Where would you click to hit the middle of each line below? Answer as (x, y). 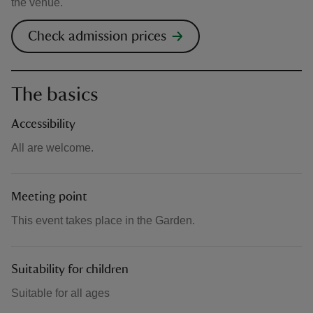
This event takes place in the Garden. (103, 220)
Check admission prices (97, 36)
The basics (55, 94)
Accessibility (43, 124)
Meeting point (49, 197)
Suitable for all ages (60, 293)
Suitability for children (70, 270)
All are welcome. (52, 148)
